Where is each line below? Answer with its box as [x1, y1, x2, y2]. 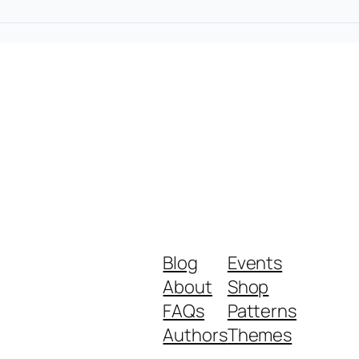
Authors [163, 323, 228, 348]
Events [227, 251, 283, 276]
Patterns [227, 299, 296, 324]
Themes [227, 323, 292, 348]
